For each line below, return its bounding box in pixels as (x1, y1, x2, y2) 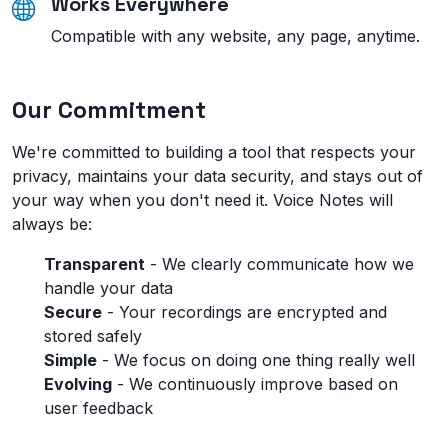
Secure (44, 302, 102, 322)
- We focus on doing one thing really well (97, 350, 415, 370)
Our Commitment (12, 95, 206, 125)
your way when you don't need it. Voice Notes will (12, 190, 393, 210)
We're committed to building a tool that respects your (12, 142, 416, 162)
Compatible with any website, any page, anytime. (51, 26, 420, 46)
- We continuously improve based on (112, 374, 398, 394)
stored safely (44, 326, 142, 346)
